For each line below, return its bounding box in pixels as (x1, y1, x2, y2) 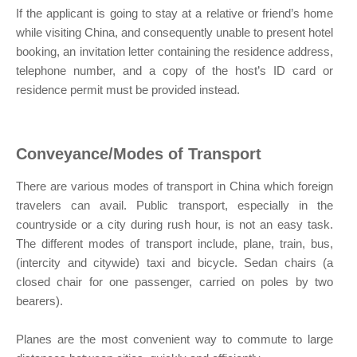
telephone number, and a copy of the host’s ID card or (16, 64, 333, 78)
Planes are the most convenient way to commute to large (16, 332, 333, 347)
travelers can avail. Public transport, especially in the (16, 198, 333, 213)
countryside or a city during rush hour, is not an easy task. (16, 218, 333, 232)
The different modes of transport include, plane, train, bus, (16, 237, 333, 251)
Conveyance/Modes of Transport (16, 145, 261, 163)
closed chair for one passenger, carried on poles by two (16, 275, 333, 289)
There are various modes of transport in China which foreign (16, 179, 333, 194)
